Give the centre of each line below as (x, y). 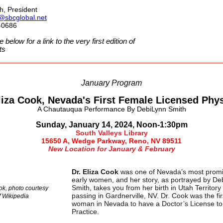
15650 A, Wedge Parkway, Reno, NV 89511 (111, 141)
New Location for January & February (111, 149)
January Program (111, 83)
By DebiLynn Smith (156, 109)
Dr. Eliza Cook (95, 172)
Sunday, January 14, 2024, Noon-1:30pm (111, 125)
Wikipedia (15, 196)
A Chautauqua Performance (82, 109)
